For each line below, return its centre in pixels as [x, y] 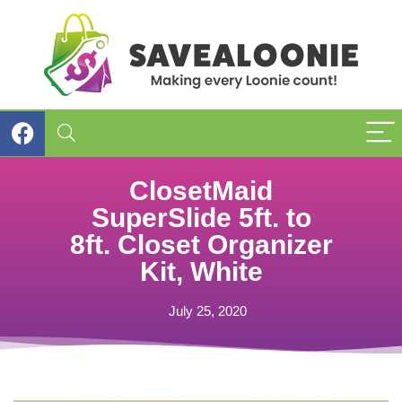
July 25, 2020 [208, 311]
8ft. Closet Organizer [201, 245]
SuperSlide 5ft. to [201, 218]
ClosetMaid [201, 191]
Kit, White [201, 271]
